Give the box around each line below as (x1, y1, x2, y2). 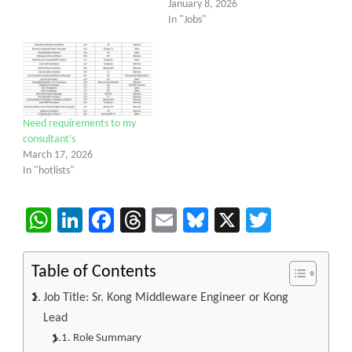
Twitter (271, 207, 343, 233)
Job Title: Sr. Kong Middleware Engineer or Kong (43, 291, 289, 304)
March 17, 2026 (23, 148, 93, 161)
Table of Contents (31, 263, 156, 280)
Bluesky (208, 207, 286, 233)
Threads (145, 207, 228, 233)
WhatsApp (51, 207, 159, 233)
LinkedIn (82, 207, 168, 233)
